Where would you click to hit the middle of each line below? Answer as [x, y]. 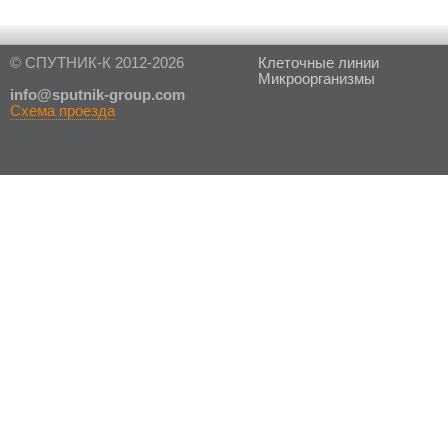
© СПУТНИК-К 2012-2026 [97, 63]
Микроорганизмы [316, 79]
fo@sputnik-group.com [104, 95]
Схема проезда [62, 111]
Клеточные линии [318, 63]
